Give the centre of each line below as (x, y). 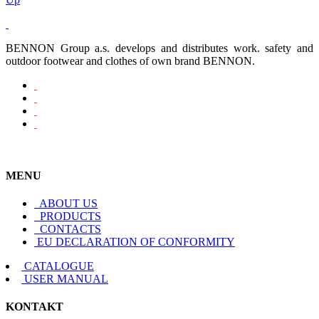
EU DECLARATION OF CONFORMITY (136, 242)
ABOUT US (67, 204)
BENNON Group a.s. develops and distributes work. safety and (159, 48)
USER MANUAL (66, 279)
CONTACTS (69, 229)
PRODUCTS (69, 216)
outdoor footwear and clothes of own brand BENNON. (130, 61)
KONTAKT (35, 307)
